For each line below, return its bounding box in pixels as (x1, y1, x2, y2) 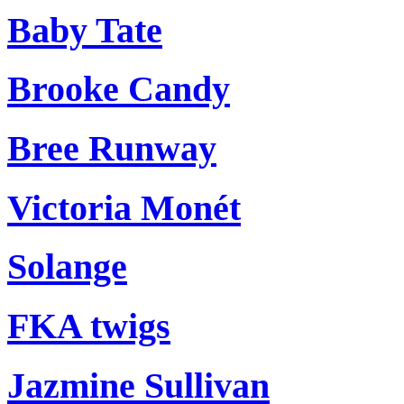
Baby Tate (7, 9, 162, 50)
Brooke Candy (7, 69, 230, 110)
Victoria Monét (7, 187, 241, 228)
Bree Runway (7, 128, 216, 170)
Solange (7, 246, 127, 288)
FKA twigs (7, 306, 170, 347)
